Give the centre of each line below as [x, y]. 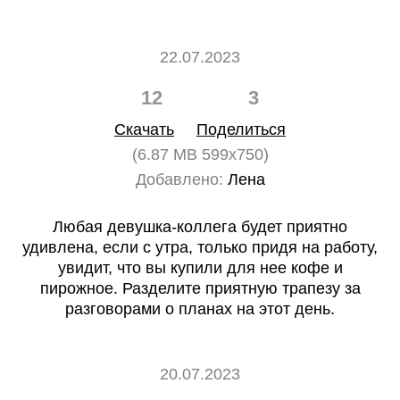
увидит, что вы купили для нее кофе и [200, 268]
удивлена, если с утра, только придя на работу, [200, 247]
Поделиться [241, 129]
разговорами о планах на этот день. [200, 309]
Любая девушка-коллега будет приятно [200, 227]
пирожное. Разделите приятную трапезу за [200, 288]
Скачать [144, 129]
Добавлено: [179, 179]
